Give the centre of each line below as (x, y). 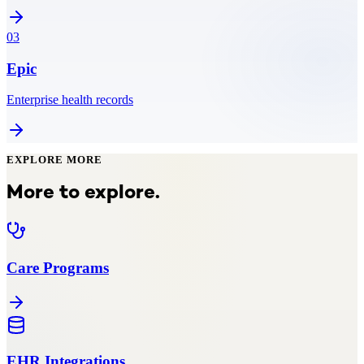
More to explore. (83, 194)
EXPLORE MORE (55, 160)
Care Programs (58, 267)
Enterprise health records (70, 100)
